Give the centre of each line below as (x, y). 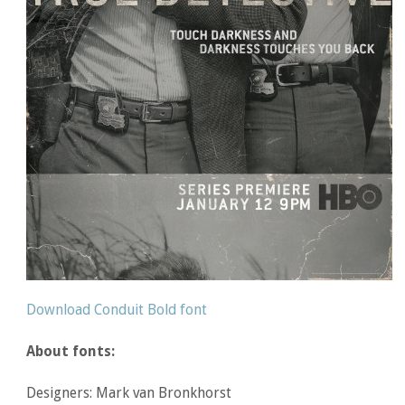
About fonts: (71, 351)
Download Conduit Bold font (117, 309)
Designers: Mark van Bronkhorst (129, 392)
